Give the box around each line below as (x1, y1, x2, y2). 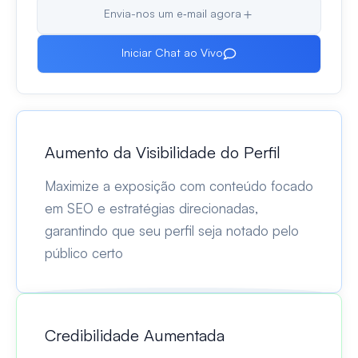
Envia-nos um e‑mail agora (103, 6, 241, 20)
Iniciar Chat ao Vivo (121, 45, 224, 59)
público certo (45, 244, 123, 261)
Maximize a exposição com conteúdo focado (45, 177, 313, 194)
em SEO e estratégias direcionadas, (45, 199, 258, 217)
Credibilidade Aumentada (45, 324, 225, 345)
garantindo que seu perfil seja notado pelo (45, 221, 299, 239)
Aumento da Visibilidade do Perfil (45, 141, 280, 162)
